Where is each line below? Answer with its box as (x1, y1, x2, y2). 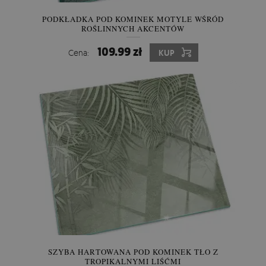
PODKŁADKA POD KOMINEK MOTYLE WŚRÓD (42, 13, 224, 24)
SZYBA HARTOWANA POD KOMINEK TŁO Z (47, 246, 218, 257)
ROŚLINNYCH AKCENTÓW (81, 23, 185, 34)
